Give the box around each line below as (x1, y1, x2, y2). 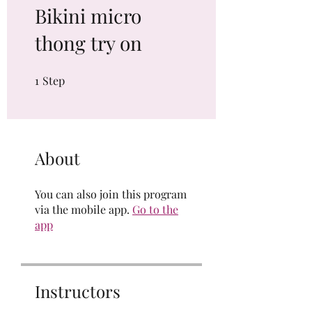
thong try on (35, 29, 142, 56)
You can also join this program (35, 186, 187, 201)
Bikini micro (35, 2, 141, 29)
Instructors (35, 279, 120, 302)
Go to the (132, 201, 178, 217)
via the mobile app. (35, 201, 130, 217)
